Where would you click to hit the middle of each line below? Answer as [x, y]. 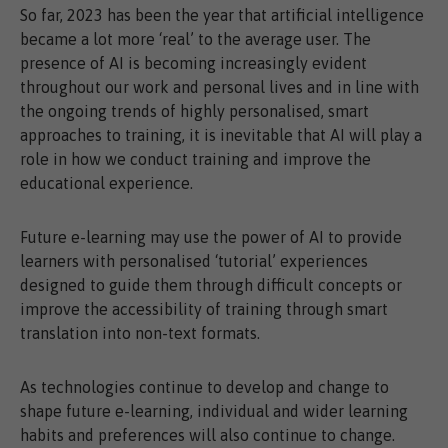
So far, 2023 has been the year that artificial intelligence [222, 15]
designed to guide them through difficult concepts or [211, 285]
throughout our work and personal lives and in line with [219, 87]
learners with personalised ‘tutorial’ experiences [194, 261]
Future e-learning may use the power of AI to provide [211, 237]
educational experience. [106, 183]
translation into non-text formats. [140, 333]
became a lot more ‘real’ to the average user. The [195, 39]
